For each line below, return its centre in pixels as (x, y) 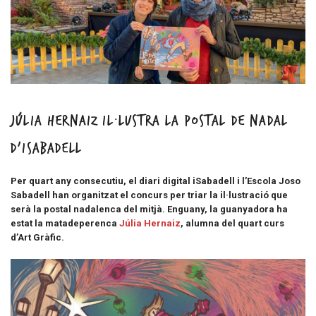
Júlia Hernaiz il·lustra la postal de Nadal (150, 121)
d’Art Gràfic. (38, 238)
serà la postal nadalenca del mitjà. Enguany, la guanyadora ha (149, 209)
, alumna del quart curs (232, 224)
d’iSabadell (46, 149)
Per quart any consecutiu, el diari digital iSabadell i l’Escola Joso (156, 181)
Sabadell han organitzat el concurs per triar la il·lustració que (149, 195)
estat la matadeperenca (65, 224)
